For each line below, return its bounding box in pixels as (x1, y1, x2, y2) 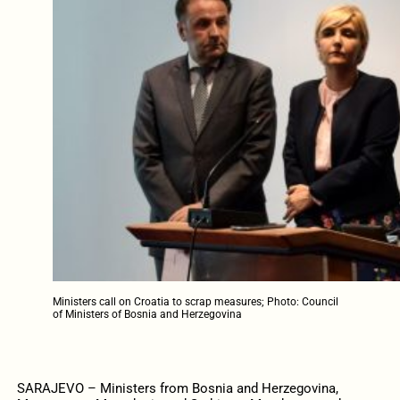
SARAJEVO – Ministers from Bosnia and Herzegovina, (16, 379, 338, 396)
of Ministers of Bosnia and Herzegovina (52, 307, 242, 321)
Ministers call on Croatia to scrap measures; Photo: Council (52, 295, 338, 308)
